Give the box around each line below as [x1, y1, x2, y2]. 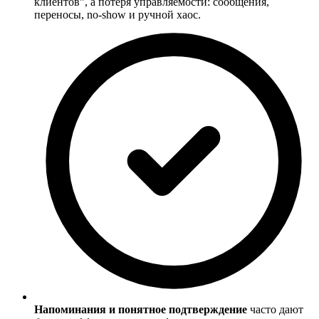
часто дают [247, 303, 303, 316]
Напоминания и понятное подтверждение [34, 303, 247, 316]
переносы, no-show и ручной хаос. [34, 9, 201, 21]
